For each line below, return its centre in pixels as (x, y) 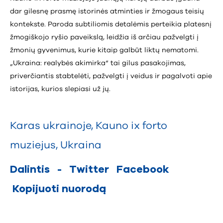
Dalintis (31, 170)
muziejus (33, 145)
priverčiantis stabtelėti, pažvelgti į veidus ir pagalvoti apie (111, 76)
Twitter (89, 170)
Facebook (143, 170)
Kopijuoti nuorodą (59, 189)
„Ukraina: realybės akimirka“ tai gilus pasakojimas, (98, 63)
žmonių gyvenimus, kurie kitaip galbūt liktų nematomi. (104, 51)
